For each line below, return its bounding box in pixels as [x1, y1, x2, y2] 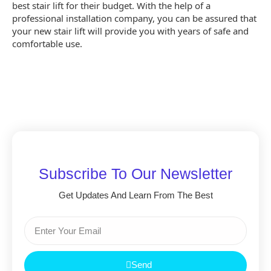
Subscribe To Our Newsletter [39, 165, 232, 182]
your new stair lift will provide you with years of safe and [12, 25, 249, 38]
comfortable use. [12, 38, 82, 50]
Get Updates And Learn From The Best [58, 189, 213, 200]
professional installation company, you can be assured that [12, 12, 256, 25]
